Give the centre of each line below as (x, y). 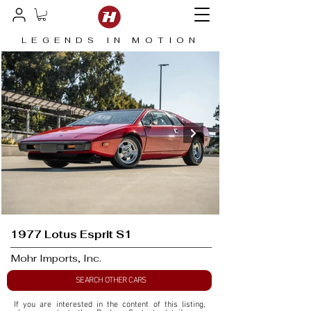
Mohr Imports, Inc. (56, 259)
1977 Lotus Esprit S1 (71, 235)
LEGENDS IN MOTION (111, 41)
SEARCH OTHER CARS (111, 281)
